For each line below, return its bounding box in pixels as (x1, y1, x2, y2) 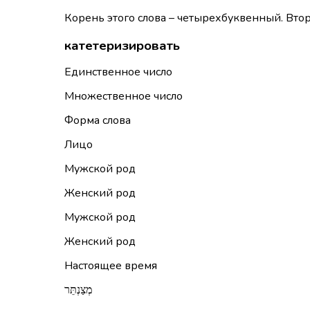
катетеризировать (64, 36, 180, 55)
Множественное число (64, 89, 183, 104)
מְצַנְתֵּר (64, 282, 92, 298)
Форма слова (64, 113, 131, 129)
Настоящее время (64, 258, 157, 274)
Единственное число (64, 64, 172, 80)
